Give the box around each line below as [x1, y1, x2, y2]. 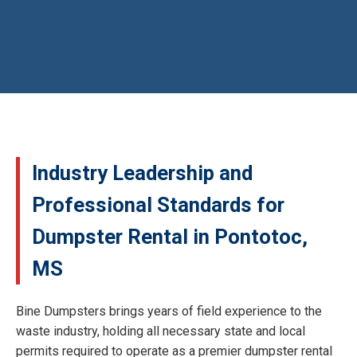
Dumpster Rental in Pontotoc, [32, 224, 308, 249]
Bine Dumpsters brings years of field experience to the [16, 303, 322, 319]
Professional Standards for [32, 192, 284, 217]
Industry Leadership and [32, 160, 253, 185]
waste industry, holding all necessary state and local [16, 323, 305, 339]
